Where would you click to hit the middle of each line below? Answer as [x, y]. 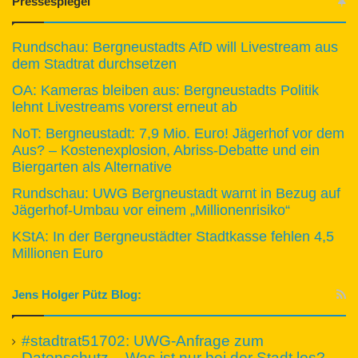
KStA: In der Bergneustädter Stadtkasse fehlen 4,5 [173, 236]
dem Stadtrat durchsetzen [94, 64]
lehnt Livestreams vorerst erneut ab [125, 107]
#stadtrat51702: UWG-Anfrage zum [143, 340]
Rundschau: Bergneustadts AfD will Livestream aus [175, 47]
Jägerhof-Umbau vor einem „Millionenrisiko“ [151, 210]
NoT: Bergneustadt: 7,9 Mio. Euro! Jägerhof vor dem [178, 133]
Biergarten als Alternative [92, 167]
